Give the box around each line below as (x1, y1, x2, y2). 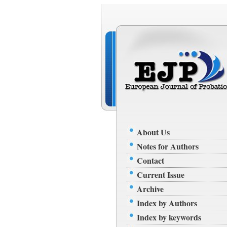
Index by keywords (136, 211, 201, 223)
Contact (136, 155, 164, 166)
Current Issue (136, 169, 184, 180)
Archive (136, 183, 164, 195)
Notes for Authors (136, 140, 199, 152)
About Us (136, 126, 170, 138)
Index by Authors (136, 197, 197, 209)
